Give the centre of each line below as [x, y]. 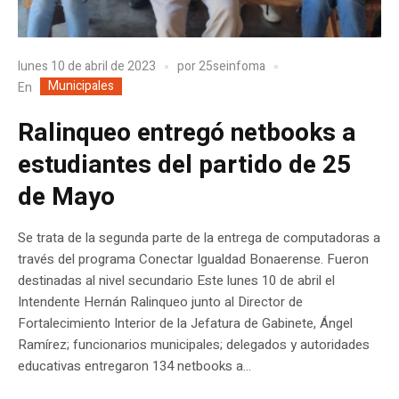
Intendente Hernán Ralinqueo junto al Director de [160, 301]
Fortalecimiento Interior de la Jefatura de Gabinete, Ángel [185, 323]
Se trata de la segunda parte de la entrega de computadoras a [199, 237]
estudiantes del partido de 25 [184, 165]
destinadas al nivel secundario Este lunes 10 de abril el [176, 280]
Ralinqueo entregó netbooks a [187, 133]
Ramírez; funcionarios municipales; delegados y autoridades [194, 344]
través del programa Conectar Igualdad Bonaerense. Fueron [193, 259]
